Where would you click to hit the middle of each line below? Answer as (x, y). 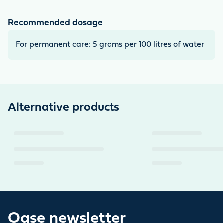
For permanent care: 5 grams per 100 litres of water (110, 45)
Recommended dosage (55, 23)
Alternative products (64, 108)
